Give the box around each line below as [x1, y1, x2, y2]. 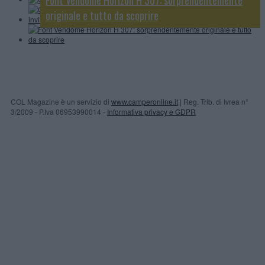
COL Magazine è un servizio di [11, 96, 111, 106]
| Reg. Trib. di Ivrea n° [178, 96, 248, 106]
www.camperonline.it [111, 96, 178, 106]
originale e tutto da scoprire [46, 7, 159, 23]
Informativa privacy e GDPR [107, 106, 196, 117]
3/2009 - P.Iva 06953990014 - [11, 106, 107, 117]
